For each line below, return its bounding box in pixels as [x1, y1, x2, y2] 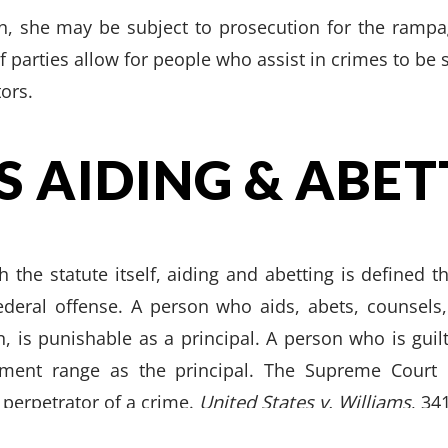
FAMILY [108, 374, 161, 392]
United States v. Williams [199, 389, 411, 414]
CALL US [274, 374, 335, 392]
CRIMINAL [24, 374, 99, 392]
